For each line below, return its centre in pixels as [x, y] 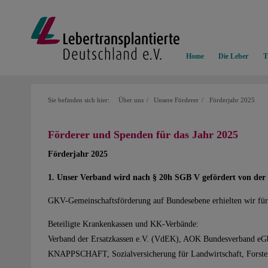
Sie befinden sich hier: [79, 100]
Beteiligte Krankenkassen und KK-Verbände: [123, 224]
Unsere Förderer [176, 100]
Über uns [131, 100]
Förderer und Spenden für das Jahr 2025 [143, 134]
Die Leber [234, 57]
